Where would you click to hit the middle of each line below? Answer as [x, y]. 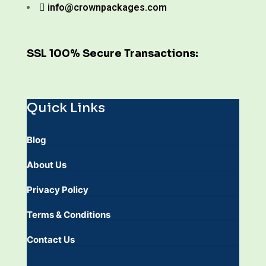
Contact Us [51, 240]
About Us [47, 165]
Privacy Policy [58, 190]
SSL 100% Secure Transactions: [113, 53]
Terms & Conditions [69, 215]
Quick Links [66, 108]
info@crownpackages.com [107, 7]
